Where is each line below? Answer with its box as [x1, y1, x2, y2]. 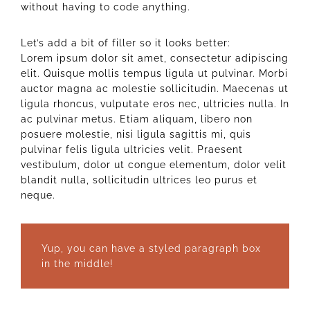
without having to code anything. [21, 1, 190, 13]
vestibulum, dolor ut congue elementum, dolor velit [21, 159, 286, 171]
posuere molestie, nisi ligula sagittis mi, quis [21, 129, 251, 140]
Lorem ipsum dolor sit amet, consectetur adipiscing [21, 53, 289, 64]
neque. [21, 190, 55, 201]
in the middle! [42, 258, 113, 270]
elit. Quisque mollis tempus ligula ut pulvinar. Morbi [21, 68, 288, 80]
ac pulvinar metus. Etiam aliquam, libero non [21, 113, 253, 125]
